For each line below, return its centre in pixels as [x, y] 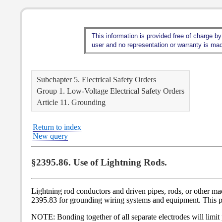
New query [50, 136]
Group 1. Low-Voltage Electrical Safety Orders [111, 91]
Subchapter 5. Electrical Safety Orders [96, 80]
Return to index [57, 127]
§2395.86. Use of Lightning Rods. [99, 162]
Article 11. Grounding [71, 102]
